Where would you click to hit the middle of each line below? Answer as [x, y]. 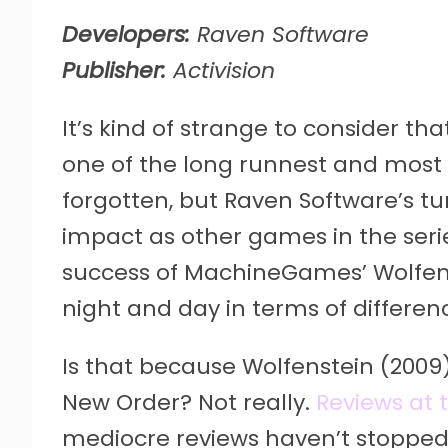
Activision [220, 70]
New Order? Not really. [189, 402]
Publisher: [114, 70]
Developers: [126, 34]
